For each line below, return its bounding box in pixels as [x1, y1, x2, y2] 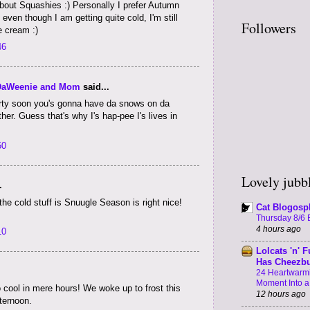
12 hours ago [256, 289, 306, 299]
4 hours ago [256, 224, 301, 234]
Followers [241, 18, 296, 37]
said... [80, 81, 109, 92]
